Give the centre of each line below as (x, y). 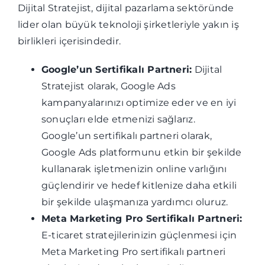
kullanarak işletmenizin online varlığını (134, 169)
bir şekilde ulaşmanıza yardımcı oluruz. (135, 202)
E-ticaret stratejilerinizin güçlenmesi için (139, 235)
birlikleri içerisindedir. (69, 41)
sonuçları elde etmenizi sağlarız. (118, 119)
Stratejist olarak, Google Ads (108, 86)
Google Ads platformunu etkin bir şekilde (141, 152)
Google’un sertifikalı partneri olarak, (127, 136)
